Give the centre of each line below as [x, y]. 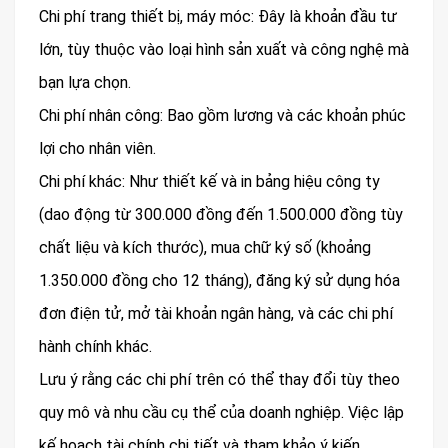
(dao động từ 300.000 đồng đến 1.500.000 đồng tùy [221, 215]
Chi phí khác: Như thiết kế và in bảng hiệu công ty [209, 182]
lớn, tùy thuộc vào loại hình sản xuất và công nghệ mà [224, 50]
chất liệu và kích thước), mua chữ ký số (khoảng [205, 248]
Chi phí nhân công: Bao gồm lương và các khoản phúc [222, 116]
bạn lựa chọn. [85, 83]
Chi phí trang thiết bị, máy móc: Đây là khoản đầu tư [218, 17]
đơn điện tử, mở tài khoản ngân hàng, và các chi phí [216, 314]
